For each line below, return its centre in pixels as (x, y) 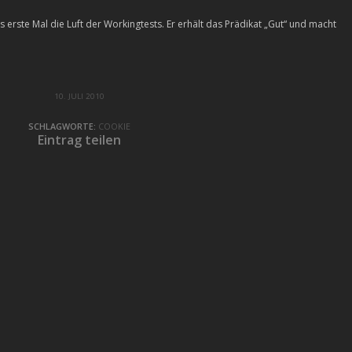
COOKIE (115, 126)
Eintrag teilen (80, 140)
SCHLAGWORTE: (62, 126)
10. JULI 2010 (80, 97)
